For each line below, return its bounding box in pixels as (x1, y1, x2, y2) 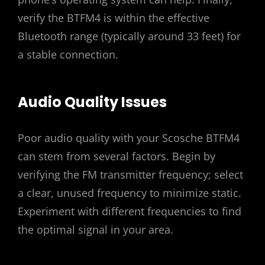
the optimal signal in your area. (18, 222, 173, 237)
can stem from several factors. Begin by (18, 148, 215, 163)
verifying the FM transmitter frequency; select (18, 167, 243, 182)
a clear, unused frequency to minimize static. (18, 185, 241, 200)
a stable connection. (18, 47, 118, 62)
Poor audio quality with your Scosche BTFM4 (18, 130, 240, 145)
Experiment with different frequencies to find (18, 203, 241, 218)
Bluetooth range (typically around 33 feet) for (18, 29, 241, 44)
